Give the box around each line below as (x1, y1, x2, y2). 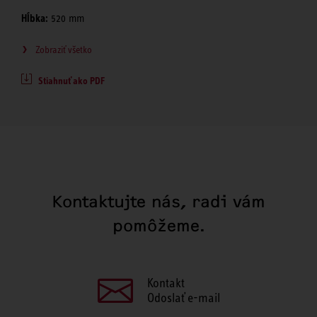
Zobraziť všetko (35, 43, 92, 55)
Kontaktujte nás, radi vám (52, 191, 265, 212)
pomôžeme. (112, 215, 205, 236)
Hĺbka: (21, 11, 48, 25)
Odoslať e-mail (146, 290, 220, 305)
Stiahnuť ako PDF (38, 74, 105, 86)
